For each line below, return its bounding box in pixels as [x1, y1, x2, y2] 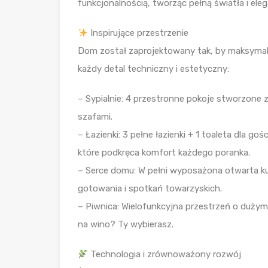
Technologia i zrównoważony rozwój [88, 249, 242, 260]
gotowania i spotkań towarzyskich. [78, 183, 222, 194]
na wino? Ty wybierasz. [78, 219, 173, 230]
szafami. [78, 111, 112, 123]
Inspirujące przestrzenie [88, 28, 189, 39]
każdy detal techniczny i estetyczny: [78, 63, 229, 75]
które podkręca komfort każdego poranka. [78, 147, 250, 159]
